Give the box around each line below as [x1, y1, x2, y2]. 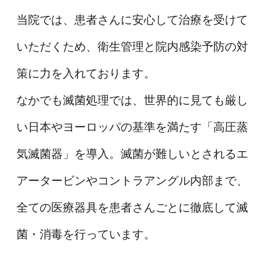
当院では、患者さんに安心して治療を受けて [16, 13, 248, 26]
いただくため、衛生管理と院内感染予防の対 [16, 40, 248, 53]
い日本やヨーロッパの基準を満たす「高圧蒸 [16, 120, 248, 133]
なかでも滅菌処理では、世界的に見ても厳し [16, 93, 248, 107]
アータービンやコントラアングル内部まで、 [16, 174, 248, 187]
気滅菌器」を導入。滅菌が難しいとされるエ [16, 147, 248, 160]
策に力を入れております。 [16, 66, 155, 80]
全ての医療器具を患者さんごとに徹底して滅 [16, 200, 248, 214]
